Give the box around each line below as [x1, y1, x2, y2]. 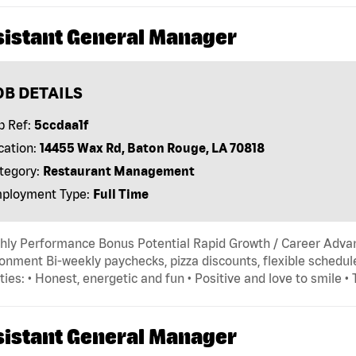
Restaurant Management [42, 163, 195, 178]
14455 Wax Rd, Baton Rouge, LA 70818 [39, 140, 265, 155]
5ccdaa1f [33, 117, 88, 132]
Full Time [92, 186, 149, 201]
